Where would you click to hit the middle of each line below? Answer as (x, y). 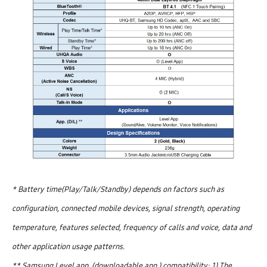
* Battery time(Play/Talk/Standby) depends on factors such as (118, 189)
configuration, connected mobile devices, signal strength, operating (126, 208)
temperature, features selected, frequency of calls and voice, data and (132, 227)
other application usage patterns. (68, 246)
